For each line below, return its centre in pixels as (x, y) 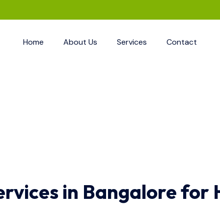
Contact (182, 42)
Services (132, 42)
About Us (80, 42)
